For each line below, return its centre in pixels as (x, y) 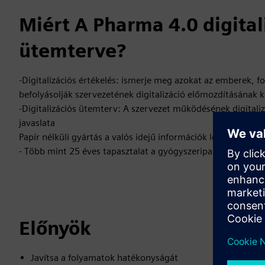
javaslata (37, 123)
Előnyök (55, 228)
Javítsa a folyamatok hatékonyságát (104, 258)
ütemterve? (72, 51)
